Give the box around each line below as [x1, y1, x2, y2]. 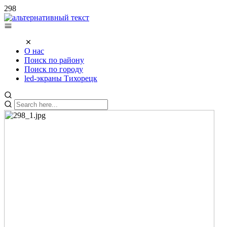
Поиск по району [24, 56, 84, 64]
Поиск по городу [24, 65, 83, 73]
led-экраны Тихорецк [24, 74, 97, 83]
